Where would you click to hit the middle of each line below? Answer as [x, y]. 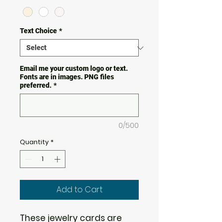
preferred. [36, 85]
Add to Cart [79, 189]
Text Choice [38, 31]
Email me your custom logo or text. [74, 69]
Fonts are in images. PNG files [67, 77]
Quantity [34, 142]
